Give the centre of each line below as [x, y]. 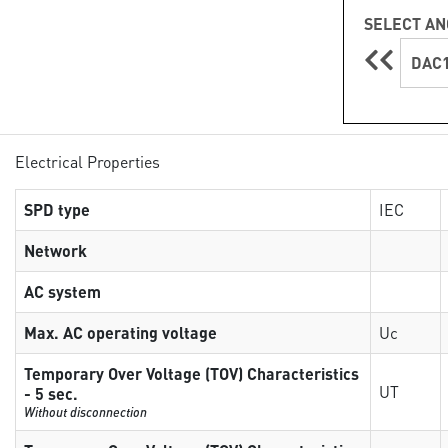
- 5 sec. [51, 393]
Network [56, 250]
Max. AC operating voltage [121, 332]
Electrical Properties [88, 161]
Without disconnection [86, 411]
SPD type [57, 209]
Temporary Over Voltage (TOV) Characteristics [192, 373]
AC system [63, 291]
